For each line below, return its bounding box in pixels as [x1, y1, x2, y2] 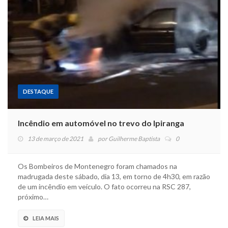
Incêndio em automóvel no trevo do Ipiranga [18, 118, 184, 128]
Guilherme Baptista [108, 135, 160, 143]
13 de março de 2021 [27, 135, 83, 143]
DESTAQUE [23, 88, 53, 95]
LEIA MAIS [33, 215, 59, 222]
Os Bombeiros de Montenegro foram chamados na [18, 162, 177, 171]
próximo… [18, 192, 48, 202]
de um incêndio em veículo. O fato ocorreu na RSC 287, [18, 182, 191, 191]
